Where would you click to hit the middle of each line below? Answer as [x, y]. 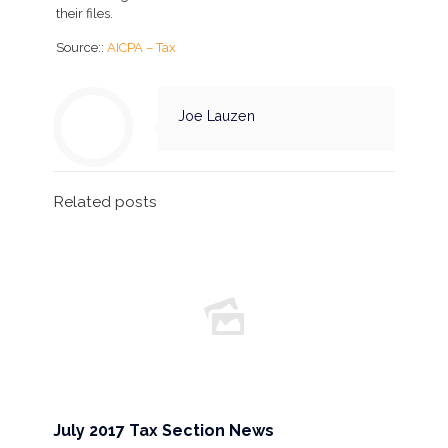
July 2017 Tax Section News [163, 430]
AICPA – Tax [142, 47]
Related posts [105, 201]
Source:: [82, 47]
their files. [85, 13]
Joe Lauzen [216, 116]
